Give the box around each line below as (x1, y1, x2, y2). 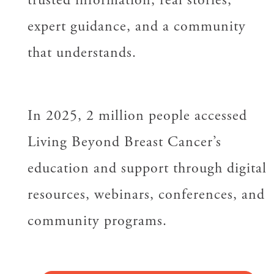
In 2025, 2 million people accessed (27, 106, 247, 125)
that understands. (27, 43, 136, 62)
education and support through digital (27, 158, 267, 177)
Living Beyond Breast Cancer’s (27, 132, 221, 151)
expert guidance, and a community (27, 17, 246, 35)
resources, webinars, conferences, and (27, 185, 265, 204)
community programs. (27, 211, 167, 230)
